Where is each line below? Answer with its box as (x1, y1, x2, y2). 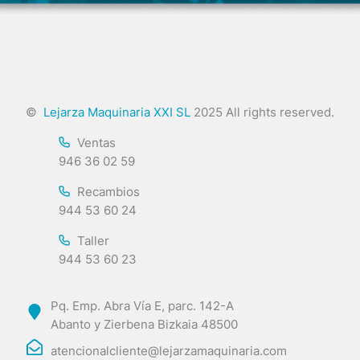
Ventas (76, 134, 116, 150)
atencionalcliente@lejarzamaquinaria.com (51, 342, 288, 358)
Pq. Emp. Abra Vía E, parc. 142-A (51, 297, 235, 313)
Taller (76, 232, 109, 248)
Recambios (76, 183, 140, 199)
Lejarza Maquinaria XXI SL (40, 104, 190, 120)
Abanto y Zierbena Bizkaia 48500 (51, 316, 239, 332)
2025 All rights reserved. (190, 104, 334, 120)
